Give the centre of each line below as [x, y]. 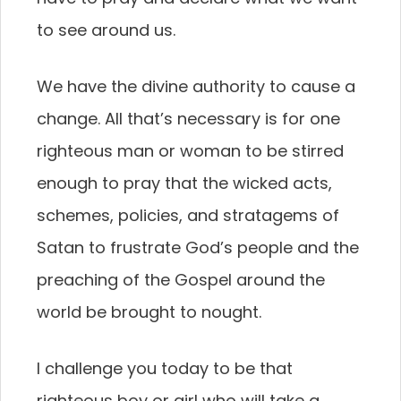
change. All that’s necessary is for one [188, 119]
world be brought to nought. [149, 312]
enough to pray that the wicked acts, [184, 183]
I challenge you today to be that [165, 368]
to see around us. [106, 30]
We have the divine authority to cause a [196, 86]
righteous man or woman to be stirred [190, 151]
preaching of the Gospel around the [181, 280]
